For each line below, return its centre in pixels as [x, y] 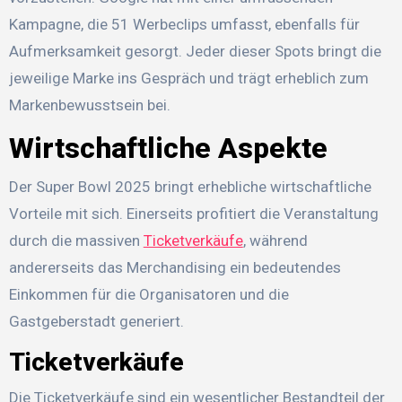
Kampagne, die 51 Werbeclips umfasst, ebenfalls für [184, 25]
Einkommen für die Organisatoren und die [149, 294]
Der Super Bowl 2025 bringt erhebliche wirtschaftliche [190, 186]
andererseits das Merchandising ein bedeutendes [175, 267]
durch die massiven [76, 240]
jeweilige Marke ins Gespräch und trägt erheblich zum [188, 79]
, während [275, 240]
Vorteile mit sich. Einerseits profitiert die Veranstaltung [193, 213]
